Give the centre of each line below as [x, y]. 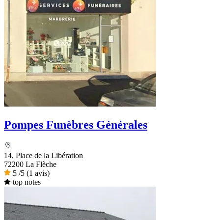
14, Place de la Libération [43, 155]
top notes [27, 182]
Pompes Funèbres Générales [76, 124]
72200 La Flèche [30, 164]
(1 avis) [38, 173]
